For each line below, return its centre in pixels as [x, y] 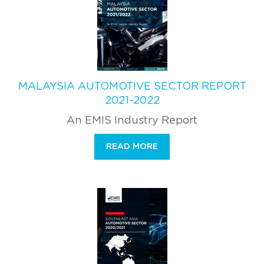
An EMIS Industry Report [132, 121]
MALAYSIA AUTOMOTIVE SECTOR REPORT [132, 86]
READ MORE [132, 146]
